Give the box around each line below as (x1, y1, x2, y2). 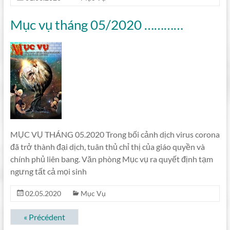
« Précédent (23, 212, 65, 222)
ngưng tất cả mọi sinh (10, 166, 87, 176)
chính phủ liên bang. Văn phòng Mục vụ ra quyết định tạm (10, 154, 213, 164)
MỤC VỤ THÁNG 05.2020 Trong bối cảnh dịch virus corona (10, 129, 220, 139)
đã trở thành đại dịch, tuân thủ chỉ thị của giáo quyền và (10, 142, 205, 151)
